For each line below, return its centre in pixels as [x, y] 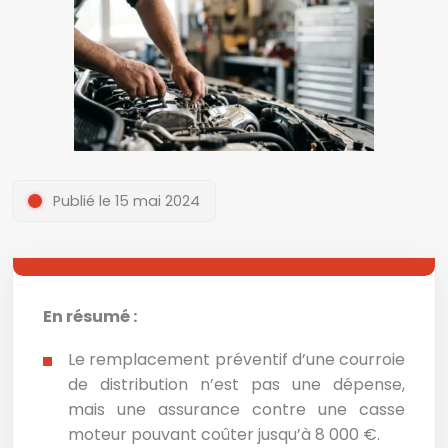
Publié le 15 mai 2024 [126, 201]
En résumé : [90, 316]
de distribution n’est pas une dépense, [236, 384]
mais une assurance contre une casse [236, 409]
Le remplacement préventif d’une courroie [236, 359]
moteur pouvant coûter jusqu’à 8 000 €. [224, 434]
